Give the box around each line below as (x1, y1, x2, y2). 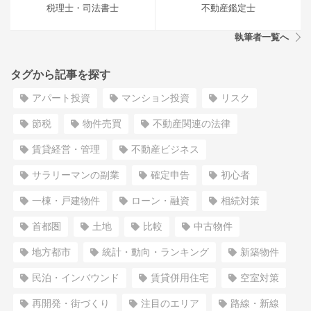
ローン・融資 (131, 195, 190, 206)
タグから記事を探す (10, 69, 110, 81)
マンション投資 (121, 92, 190, 103)
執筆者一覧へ (235, 32, 289, 42)
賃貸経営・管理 (32, 144, 100, 155)
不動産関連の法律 (153, 118, 230, 129)
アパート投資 (32, 92, 90, 103)
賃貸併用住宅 (151, 272, 209, 283)
